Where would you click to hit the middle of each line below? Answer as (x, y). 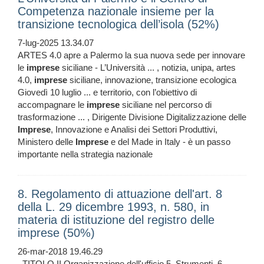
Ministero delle (47, 142)
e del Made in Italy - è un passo (169, 142)
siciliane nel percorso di (166, 105)
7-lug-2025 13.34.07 (56, 43)
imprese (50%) (56, 233)
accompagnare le (52, 105)
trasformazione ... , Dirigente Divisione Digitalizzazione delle (132, 117)
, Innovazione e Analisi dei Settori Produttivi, (134, 130)
